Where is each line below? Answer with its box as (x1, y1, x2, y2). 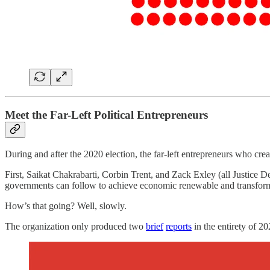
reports (166, 221, 192, 232)
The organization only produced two (5, 221, 146, 232)
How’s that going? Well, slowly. (5, 201, 127, 212)
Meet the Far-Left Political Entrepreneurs (5, 108, 208, 121)
